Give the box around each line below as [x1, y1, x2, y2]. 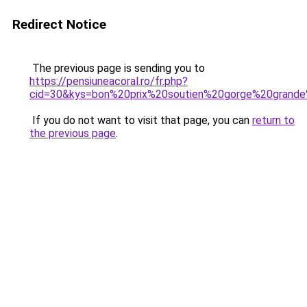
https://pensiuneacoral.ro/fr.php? [29, 75, 188, 88]
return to [252, 114, 295, 127]
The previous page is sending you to [29, 62, 205, 75]
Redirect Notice [12, 16, 106, 32]
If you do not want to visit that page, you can [29, 114, 252, 127]
